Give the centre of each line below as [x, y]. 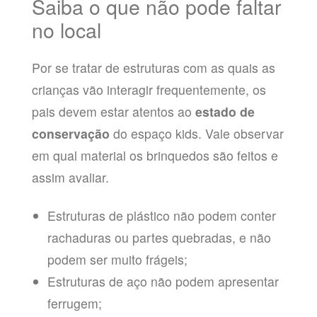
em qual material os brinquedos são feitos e [155, 156]
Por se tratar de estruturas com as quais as [153, 68]
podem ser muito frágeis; [118, 259]
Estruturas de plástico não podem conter [162, 215]
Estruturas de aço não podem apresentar [163, 281]
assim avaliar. [70, 178]
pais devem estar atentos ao [113, 112]
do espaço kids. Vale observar [196, 134]
